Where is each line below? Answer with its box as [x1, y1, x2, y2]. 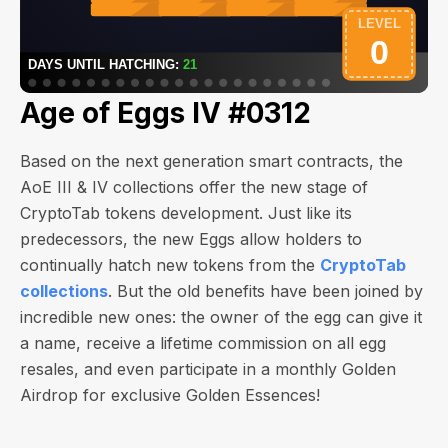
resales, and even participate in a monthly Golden [20, 359, 396, 379]
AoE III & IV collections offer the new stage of [20, 177, 368, 197]
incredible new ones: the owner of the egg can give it [20, 307, 422, 327]
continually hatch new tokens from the [20, 255, 320, 275]
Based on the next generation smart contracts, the [20, 151, 403, 171]
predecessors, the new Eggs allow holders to [20, 229, 362, 249]
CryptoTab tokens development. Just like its [20, 203, 352, 223]
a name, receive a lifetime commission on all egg [20, 333, 386, 353]
